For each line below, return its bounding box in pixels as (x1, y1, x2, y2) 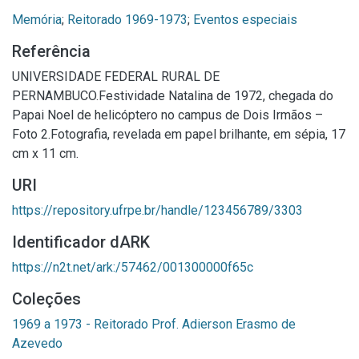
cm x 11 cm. (12, 145, 79, 161)
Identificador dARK (12, 232, 150, 252)
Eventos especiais (193, 11, 297, 27)
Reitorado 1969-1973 (67, 11, 188, 27)
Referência (12, 41, 91, 61)
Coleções (12, 288, 81, 309)
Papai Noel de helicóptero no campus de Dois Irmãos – (12, 107, 323, 123)
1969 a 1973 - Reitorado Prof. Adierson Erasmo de (12, 316, 296, 332)
